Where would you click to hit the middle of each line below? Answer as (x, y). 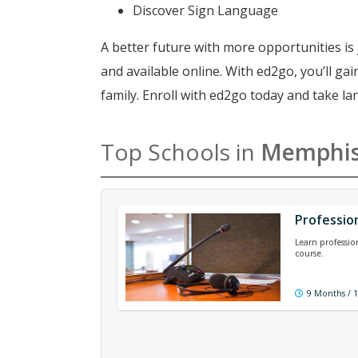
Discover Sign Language (205, 10)
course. (309, 253)
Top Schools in (181, 152)
